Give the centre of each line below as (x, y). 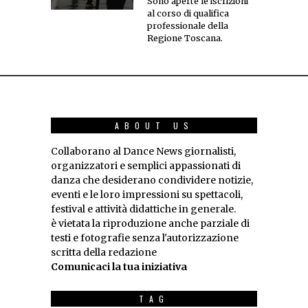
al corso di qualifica (188, 14)
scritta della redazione (104, 253)
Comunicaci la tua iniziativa (119, 267)
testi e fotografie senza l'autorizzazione (145, 238)
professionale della (188, 26)
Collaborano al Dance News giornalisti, (143, 152)
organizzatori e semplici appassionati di (146, 166)
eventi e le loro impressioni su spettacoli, (147, 195)
